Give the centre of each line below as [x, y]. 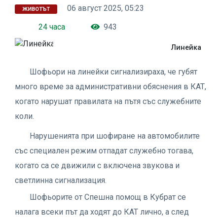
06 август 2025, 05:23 [106, 8]
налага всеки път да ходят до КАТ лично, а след [102, 212]
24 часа [52, 27]
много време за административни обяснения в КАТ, [110, 86]
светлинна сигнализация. [61, 180]
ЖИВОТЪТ [36, 9]
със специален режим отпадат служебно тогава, [104, 150]
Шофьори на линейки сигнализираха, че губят [113, 72]
